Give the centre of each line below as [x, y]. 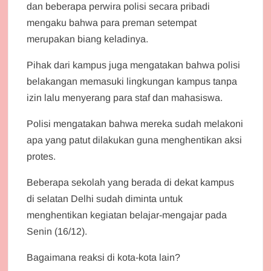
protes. [41, 156]
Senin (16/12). [57, 231]
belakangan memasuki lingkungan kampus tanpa [132, 81]
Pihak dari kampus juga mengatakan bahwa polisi [134, 65]
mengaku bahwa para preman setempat [112, 22]
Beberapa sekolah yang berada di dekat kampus [131, 182]
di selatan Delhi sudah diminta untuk [105, 198]
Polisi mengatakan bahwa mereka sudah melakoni [135, 123]
